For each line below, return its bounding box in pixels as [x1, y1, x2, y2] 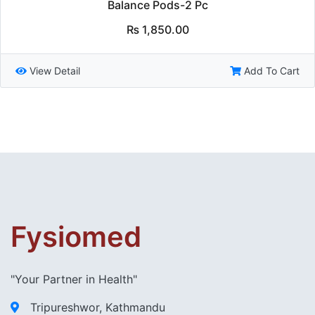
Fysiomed [11, 219, 141, 255]
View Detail [30, 65, 80, 77]
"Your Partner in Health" [11, 272, 137, 287]
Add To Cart [244, 65, 300, 77]
